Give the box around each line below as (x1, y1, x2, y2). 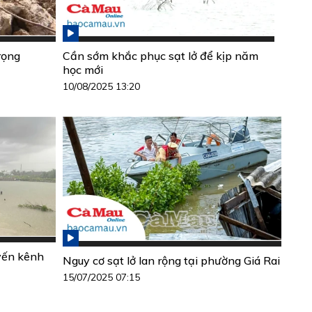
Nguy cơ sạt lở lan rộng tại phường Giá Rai (63, 253, 280, 267)
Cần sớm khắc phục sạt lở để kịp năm (63, 48, 258, 63)
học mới (63, 62, 103, 77)
